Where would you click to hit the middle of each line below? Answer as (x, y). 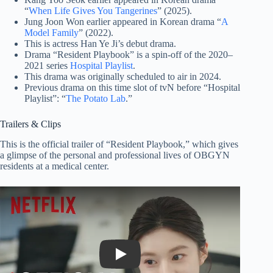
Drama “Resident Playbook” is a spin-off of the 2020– (129, 54)
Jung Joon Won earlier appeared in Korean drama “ (123, 21)
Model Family (51, 32)
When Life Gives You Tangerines (93, 10)
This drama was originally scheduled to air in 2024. (123, 76)
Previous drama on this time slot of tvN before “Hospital (132, 87)
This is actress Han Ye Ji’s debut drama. (100, 43)
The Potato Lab (96, 98)
